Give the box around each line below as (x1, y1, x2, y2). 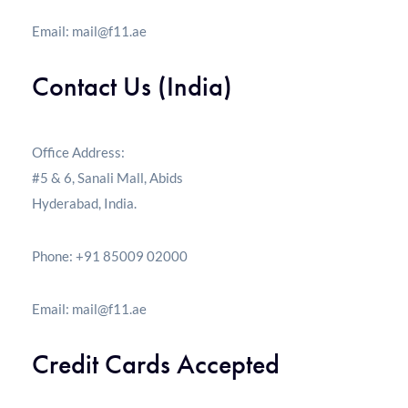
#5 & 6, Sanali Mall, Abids (32, 169, 183, 187)
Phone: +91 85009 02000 (32, 248, 188, 265)
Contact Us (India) (32, 69, 232, 105)
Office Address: (32, 144, 125, 161)
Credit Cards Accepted (32, 347, 280, 382)
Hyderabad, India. (32, 195, 137, 212)
